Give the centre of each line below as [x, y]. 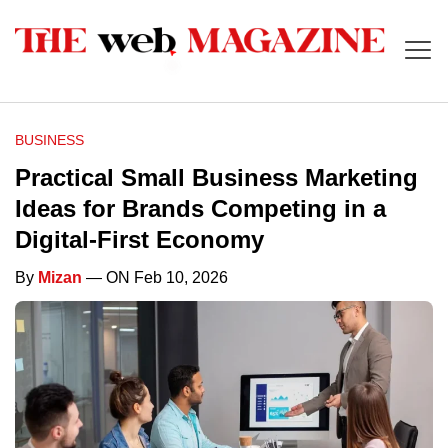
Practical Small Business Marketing [216, 178]
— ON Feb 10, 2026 [155, 278]
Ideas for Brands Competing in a [200, 209]
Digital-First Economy [139, 240]
